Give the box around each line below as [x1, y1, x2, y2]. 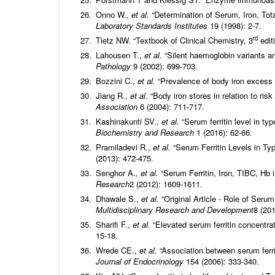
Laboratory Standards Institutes [96, 20, 210, 32]
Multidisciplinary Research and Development [96, 204, 254, 216]
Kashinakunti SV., [96, 115, 161, 128]
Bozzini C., [96, 75, 137, 87]
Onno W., [96, 9, 131, 21]
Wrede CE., [96, 244, 139, 257]
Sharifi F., [96, 219, 133, 231]
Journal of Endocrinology [96, 255, 186, 268]
